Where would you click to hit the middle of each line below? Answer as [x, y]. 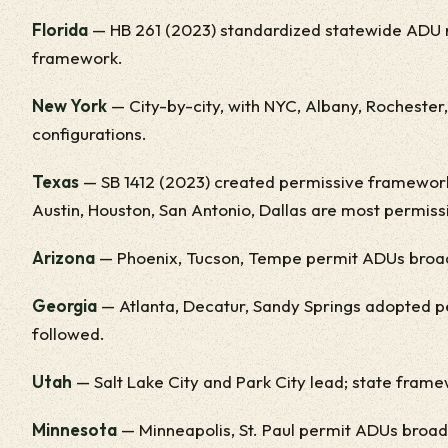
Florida [60, 29]
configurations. [89, 133]
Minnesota [74, 429]
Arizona [63, 257]
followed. [68, 333]
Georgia [64, 305]
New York [69, 105]
